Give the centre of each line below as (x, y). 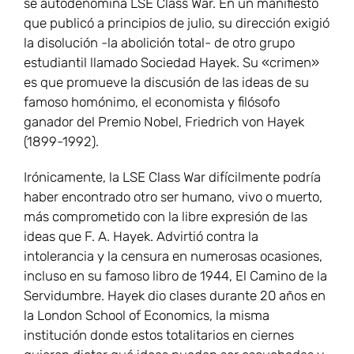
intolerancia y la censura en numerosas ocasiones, (173, 256)
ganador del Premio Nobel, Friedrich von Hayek (164, 122)
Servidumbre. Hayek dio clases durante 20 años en (175, 296)
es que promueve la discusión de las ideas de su (166, 83)
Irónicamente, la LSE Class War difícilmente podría (172, 177)
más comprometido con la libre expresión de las (166, 217)
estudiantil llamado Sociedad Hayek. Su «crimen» (171, 63)
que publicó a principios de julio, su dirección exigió (177, 23)
